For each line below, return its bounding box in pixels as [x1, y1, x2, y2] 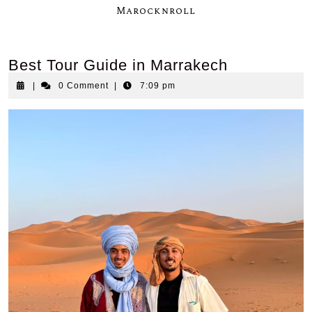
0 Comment [58, 81, 112, 91]
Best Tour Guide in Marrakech [8, 56, 228, 74]
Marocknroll [116, 3, 196, 18]
